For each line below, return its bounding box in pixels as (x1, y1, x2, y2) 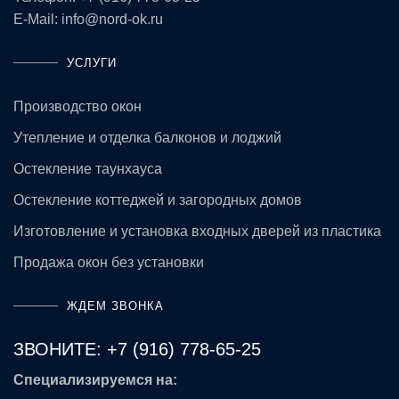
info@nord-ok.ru (61, 11, 163, 27)
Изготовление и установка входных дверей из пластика (13, 223, 381, 239)
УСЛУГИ (67, 55, 117, 69)
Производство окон (13, 98, 142, 114)
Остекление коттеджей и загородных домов (13, 191, 302, 208)
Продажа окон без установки (13, 254, 204, 270)
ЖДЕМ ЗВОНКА (67, 298, 164, 313)
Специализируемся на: (13, 371, 177, 387)
